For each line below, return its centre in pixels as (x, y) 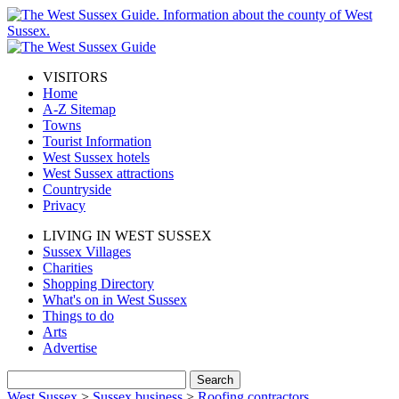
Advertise (70, 348)
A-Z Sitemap (79, 109)
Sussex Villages (87, 252)
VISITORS (75, 77)
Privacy (64, 205)
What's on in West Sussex (115, 300)
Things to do (78, 316)
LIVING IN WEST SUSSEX (127, 236)
